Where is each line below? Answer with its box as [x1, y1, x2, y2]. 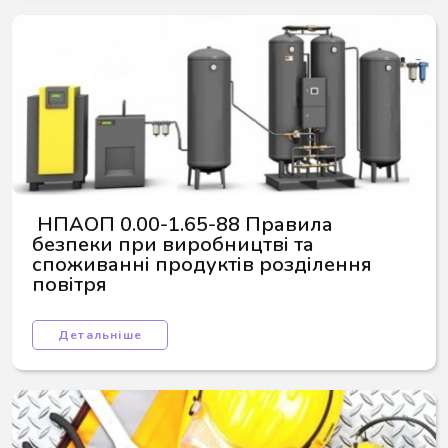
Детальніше [58, 327, 142, 343]
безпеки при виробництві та [32, 231, 319, 258]
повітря [32, 271, 107, 298]
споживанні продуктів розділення [32, 251, 377, 278]
